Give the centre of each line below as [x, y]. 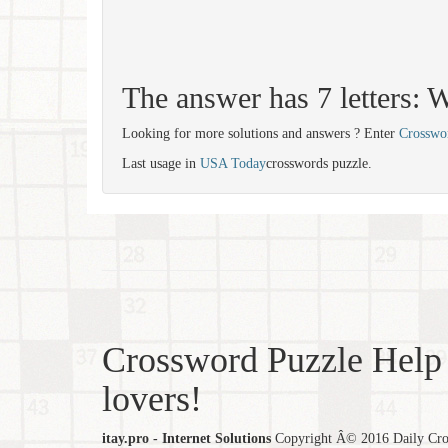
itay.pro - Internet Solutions [186, 438]
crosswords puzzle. [319, 163]
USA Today [233, 163]
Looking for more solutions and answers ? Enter [260, 133]
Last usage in [161, 163]
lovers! [152, 399]
